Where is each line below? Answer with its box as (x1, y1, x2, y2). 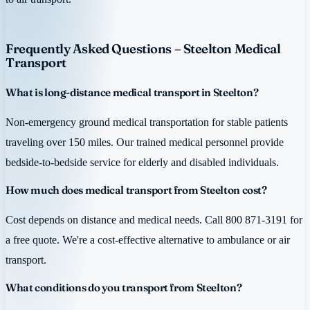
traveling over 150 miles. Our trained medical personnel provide (6, 136, 284, 149)
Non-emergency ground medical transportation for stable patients (6, 116, 288, 129)
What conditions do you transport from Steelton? (6, 280, 242, 294)
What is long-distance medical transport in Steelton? (6, 86, 259, 100)
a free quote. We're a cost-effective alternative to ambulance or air (6, 233, 290, 247)
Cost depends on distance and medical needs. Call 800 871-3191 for (6, 213, 302, 227)
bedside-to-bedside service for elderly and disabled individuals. (6, 156, 279, 170)
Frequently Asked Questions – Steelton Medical (6, 41, 281, 57)
